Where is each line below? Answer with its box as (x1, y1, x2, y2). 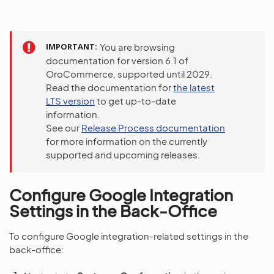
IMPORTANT (46, 41, 95, 52)
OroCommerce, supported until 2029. (46, 68, 212, 80)
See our (46, 122, 81, 133)
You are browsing (100, 41, 175, 53)
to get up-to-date (95, 95, 176, 106)
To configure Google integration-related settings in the (9, 230, 248, 242)
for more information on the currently (46, 135, 207, 147)
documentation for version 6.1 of (46, 54, 188, 66)
